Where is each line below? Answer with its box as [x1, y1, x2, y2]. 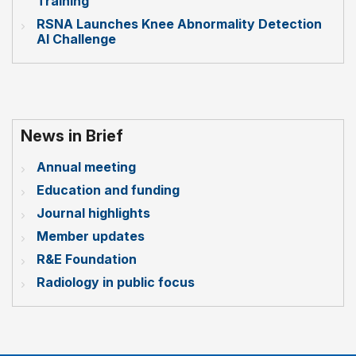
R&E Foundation [37, 251, 137, 268]
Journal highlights [37, 205, 150, 222]
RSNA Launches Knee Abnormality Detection [37, 16, 322, 33]
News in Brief [21, 126, 123, 146]
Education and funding [37, 182, 180, 199]
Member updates [37, 228, 145, 245]
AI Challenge [37, 31, 116, 48]
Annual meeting [37, 159, 136, 176]
